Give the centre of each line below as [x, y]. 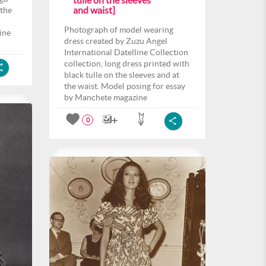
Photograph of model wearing [119, 30]
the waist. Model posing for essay [125, 86]
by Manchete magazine [106, 97]
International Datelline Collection [126, 52]
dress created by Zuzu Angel [116, 41]
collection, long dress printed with [127, 64]
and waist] [94, 10]
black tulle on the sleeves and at [122, 75]
